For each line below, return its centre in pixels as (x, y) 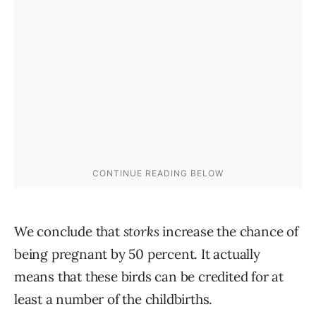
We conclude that (69, 232)
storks (141, 232)
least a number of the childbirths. (114, 299)
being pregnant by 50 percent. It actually (137, 254)
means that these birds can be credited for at (149, 277)
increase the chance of (229, 232)
